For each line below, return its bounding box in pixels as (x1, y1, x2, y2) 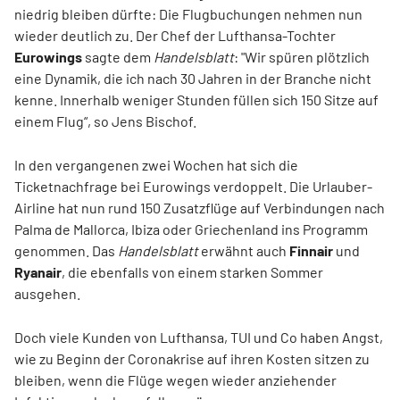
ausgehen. (14, 284, 80, 302)
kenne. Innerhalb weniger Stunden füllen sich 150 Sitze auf (14, 90, 379, 108)
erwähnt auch (198, 241, 289, 259)
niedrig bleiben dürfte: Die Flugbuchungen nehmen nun (14, 4, 362, 22)
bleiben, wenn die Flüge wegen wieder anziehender (14, 371, 337, 388)
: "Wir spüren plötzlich (234, 47, 370, 65)
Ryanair (14, 262, 62, 280)
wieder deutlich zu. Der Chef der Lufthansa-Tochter (14, 26, 336, 44)
